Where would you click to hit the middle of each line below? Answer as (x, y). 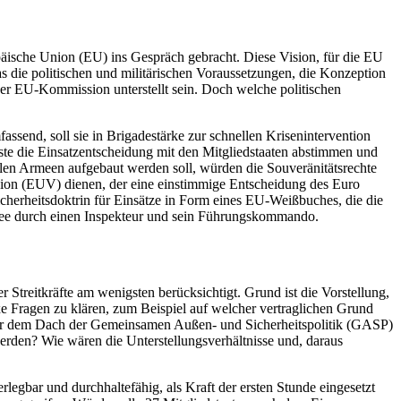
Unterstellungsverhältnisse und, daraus (235, 341)
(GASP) (368, 325)
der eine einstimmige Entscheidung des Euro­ (235, 184)
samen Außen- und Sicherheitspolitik (239, 325)
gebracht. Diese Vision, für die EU (284, 57)
